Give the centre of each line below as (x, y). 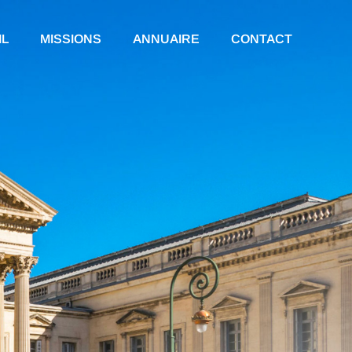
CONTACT (261, 38)
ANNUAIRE (166, 38)
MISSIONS (70, 38)
